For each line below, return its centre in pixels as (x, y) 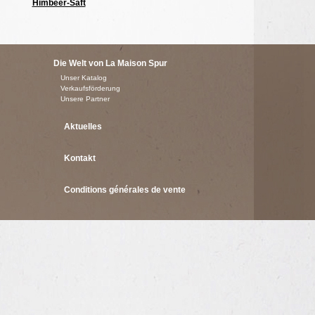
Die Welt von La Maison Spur (110, 63)
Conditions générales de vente (125, 190)
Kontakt (80, 158)
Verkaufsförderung (90, 88)
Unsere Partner (85, 99)
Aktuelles (83, 127)
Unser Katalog (84, 78)
